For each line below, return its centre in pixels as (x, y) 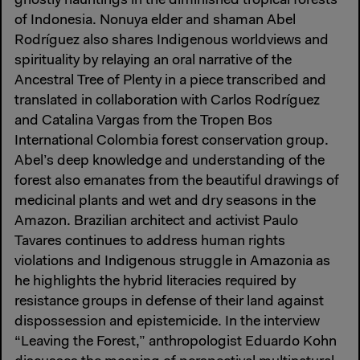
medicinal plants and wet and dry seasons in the (165, 201)
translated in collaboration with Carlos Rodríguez (167, 101)
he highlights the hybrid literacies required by (155, 282)
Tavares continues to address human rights (150, 241)
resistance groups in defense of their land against (169, 302)
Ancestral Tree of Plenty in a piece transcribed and (170, 81)
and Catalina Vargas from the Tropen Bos (143, 121)
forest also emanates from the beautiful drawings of (177, 181)
